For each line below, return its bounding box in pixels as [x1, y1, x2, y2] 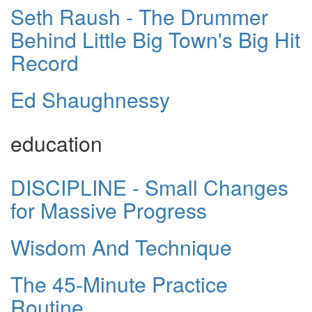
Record [10, 47, 79, 78]
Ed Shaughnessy [10, 84, 170, 115]
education [10, 128, 102, 159]
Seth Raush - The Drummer [10, 1, 268, 32]
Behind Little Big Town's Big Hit [10, 24, 300, 55]
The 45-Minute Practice [10, 269, 228, 299]
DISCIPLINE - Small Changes [10, 172, 288, 203]
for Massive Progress [10, 195, 207, 226]
